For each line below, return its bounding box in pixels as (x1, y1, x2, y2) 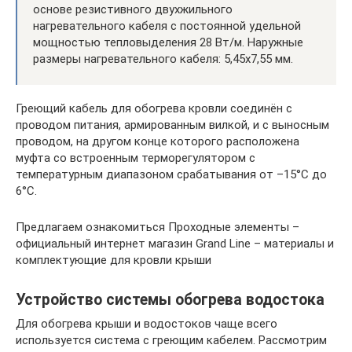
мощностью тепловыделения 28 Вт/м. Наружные (33, 35, 303, 49)
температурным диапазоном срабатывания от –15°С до (16, 167, 327, 181)
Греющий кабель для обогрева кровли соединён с (16, 101, 292, 115)
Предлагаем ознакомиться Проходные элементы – (16, 219, 299, 234)
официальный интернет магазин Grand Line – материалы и (16, 236, 334, 251)
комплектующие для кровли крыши (16, 252, 211, 267)
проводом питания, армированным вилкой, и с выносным (16, 117, 329, 132)
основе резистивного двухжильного (33, 2, 233, 16)
